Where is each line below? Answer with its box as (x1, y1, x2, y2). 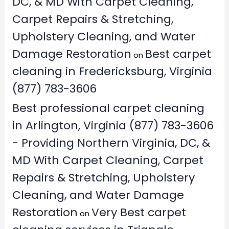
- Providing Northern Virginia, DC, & (12, 134, 210, 151)
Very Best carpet (91, 204, 186, 220)
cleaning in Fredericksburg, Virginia (12, 63, 212, 80)
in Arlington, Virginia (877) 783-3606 (12, 117, 214, 133)
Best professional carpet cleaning (12, 100, 204, 116)
